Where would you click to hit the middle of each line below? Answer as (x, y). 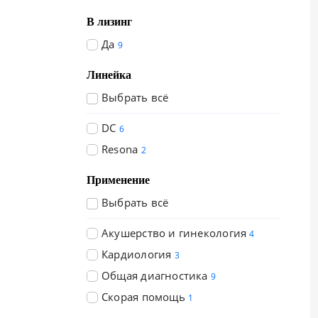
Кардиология (137, 254)
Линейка (109, 75)
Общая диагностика (155, 275)
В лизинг (109, 22)
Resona (120, 149)
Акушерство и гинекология (174, 233)
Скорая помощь (143, 297)
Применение (118, 180)
